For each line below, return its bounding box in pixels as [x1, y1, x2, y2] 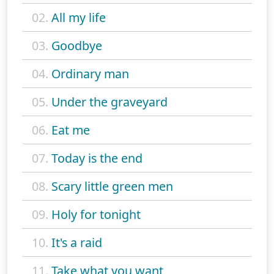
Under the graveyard [51, 94, 168, 111]
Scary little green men [51, 178, 173, 195]
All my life [51, 9, 106, 26]
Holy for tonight [51, 206, 141, 223]
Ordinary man [51, 65, 129, 83]
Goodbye [51, 37, 102, 54]
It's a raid [51, 234, 102, 251]
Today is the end [51, 150, 143, 167]
